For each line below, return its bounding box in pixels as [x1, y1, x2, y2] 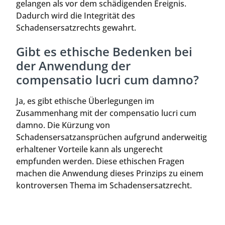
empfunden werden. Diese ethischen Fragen [16, 156, 184, 167]
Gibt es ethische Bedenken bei [16, 43, 192, 60]
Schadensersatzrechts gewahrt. [16, 22, 136, 33]
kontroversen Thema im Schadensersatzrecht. [16, 180, 192, 191]
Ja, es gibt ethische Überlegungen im [16, 95, 154, 107]
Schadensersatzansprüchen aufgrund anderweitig [16, 132, 207, 143]
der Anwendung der [16, 57, 131, 74]
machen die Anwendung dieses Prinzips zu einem [16, 168, 203, 179]
